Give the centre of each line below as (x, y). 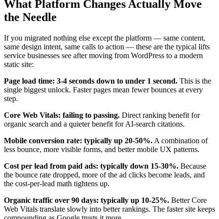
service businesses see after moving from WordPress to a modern (103, 56)
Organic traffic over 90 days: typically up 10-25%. (87, 200)
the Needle (30, 17)
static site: (19, 65)
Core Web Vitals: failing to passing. (62, 115)
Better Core (188, 200)
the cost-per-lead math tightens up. (57, 184)
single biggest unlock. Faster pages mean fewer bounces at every (103, 90)
